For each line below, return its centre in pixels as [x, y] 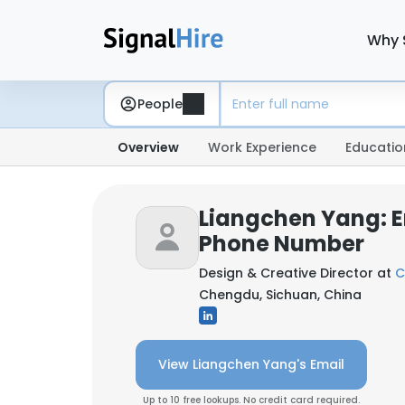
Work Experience [262, 147]
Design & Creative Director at [297, 273]
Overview [148, 147]
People [160, 104]
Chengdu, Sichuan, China [280, 295]
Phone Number [282, 244]
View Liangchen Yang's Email [251, 364]
